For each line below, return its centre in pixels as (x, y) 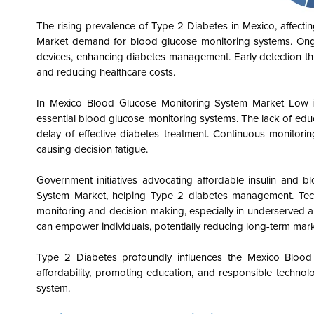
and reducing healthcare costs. (106, 72)
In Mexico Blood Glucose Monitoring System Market (161, 103)
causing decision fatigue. (92, 149)
